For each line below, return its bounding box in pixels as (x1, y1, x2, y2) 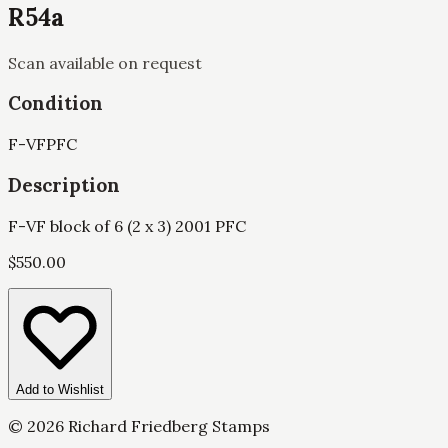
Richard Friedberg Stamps (64, 415, 270, 436)
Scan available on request (8, 52, 202, 73)
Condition (8, 91, 103, 116)
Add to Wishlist (16, 381, 104, 397)
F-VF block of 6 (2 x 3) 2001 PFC (8, 215, 246, 236)
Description (8, 172, 120, 197)
